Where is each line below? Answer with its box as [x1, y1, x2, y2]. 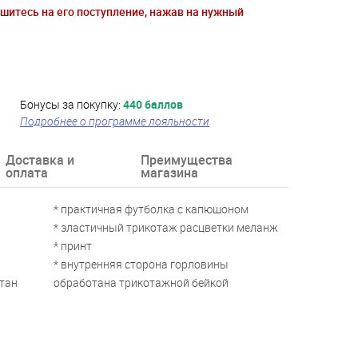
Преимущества [140, 151, 233, 169]
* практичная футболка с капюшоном [54, 201, 249, 217]
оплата [6, 164, 48, 182]
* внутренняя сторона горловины [54, 257, 229, 272]
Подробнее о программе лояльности [20, 113, 209, 129]
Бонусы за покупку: [20, 97, 123, 113]
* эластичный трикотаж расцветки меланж [54, 220, 279, 236]
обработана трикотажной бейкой [54, 275, 229, 291]
